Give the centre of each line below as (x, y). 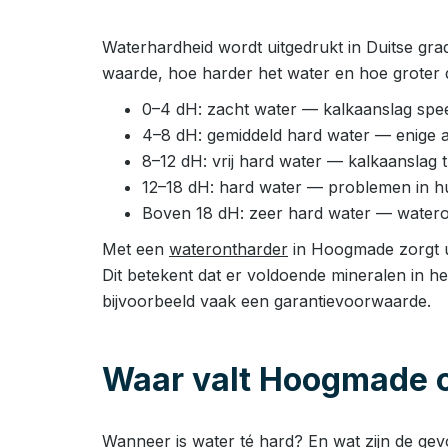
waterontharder (228, 249)
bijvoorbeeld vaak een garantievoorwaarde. (266, 301)
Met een (135, 249)
